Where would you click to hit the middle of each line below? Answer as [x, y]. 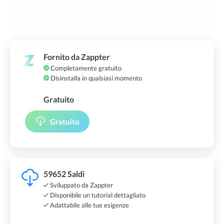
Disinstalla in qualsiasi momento [95, 78]
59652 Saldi [64, 174]
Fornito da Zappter [77, 57]
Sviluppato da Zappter [81, 185]
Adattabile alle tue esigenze [89, 205]
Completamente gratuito [85, 68]
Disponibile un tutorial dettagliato [97, 195]
